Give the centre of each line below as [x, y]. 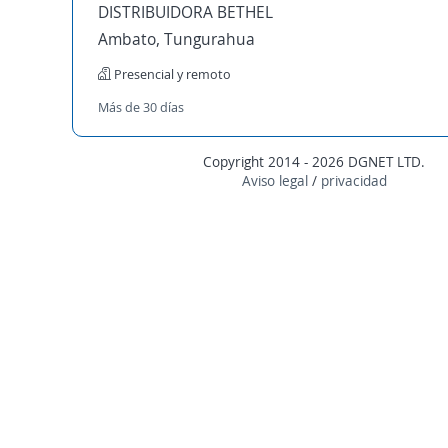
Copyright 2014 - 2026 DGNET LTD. [314, 161]
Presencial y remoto [171, 74]
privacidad [353, 180]
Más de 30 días [141, 107]
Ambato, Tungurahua [176, 39]
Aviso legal [274, 180]
